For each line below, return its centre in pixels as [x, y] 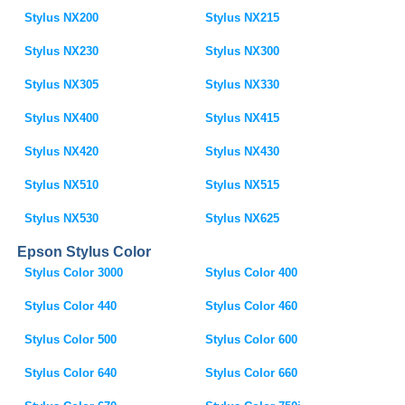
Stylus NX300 [243, 51]
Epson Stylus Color [85, 252]
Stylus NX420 [62, 151]
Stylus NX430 [243, 151]
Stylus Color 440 [71, 306]
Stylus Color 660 [252, 373]
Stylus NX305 [62, 85]
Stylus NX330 [243, 85]
